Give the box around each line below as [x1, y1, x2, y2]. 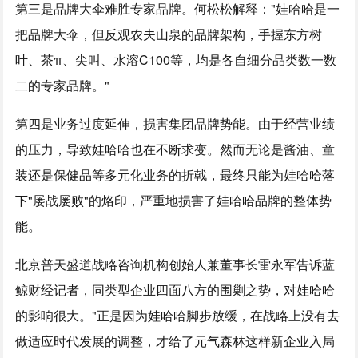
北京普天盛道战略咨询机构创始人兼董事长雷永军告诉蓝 [15, 255, 336, 273]
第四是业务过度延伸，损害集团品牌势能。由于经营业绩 [15, 114, 336, 133]
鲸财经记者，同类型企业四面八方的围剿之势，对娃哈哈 [15, 280, 336, 299]
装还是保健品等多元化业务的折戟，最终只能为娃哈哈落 [15, 165, 336, 184]
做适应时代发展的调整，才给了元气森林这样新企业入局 [15, 332, 336, 350]
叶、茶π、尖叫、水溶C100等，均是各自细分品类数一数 [15, 50, 337, 69]
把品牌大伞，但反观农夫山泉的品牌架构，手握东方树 [15, 25, 323, 43]
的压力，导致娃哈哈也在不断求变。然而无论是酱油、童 [15, 140, 336, 158]
